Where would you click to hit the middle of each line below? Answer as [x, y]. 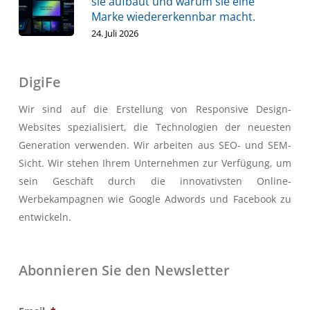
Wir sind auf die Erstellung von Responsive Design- [155, 109]
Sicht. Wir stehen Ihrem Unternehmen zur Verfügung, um [155, 163]
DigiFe [39, 82]
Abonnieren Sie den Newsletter [124, 270]
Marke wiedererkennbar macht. [173, 16]
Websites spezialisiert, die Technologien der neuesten [155, 127]
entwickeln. [45, 217]
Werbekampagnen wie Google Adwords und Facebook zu [155, 199]
